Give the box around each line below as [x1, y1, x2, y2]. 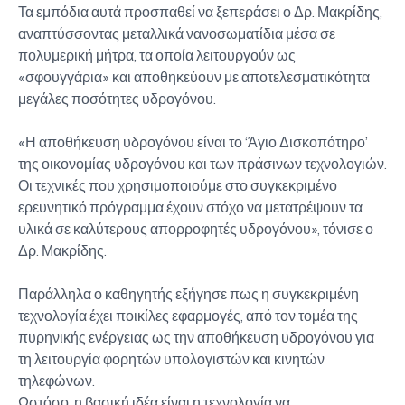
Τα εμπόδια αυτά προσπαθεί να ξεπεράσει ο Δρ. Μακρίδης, [18, 3, 382, 21]
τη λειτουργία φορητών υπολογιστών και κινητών [18, 350, 325, 368]
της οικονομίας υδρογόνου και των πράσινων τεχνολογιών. [18, 155, 387, 173]
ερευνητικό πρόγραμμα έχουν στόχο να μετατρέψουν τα [18, 198, 363, 216]
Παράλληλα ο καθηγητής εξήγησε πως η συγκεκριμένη [18, 285, 359, 303]
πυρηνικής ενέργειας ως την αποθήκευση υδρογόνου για [18, 328, 374, 346]
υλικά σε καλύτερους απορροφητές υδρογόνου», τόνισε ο [18, 220, 373, 238]
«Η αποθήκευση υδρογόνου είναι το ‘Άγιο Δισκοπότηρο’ [18, 133, 368, 151]
